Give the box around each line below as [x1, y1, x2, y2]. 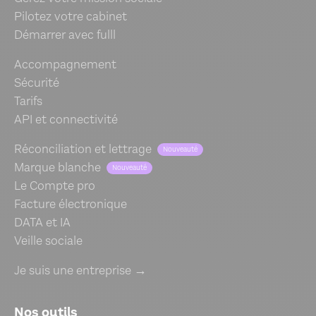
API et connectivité [14, 111, 118, 128]
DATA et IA [14, 214, 71, 231]
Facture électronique [14, 196, 127, 213]
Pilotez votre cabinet [14, 8, 127, 25]
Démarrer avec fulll [14, 27, 116, 44]
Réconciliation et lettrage [14, 141, 152, 158]
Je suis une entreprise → [14, 262, 147, 279]
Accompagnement [14, 56, 116, 73]
